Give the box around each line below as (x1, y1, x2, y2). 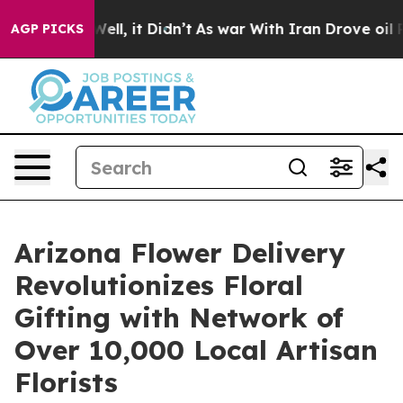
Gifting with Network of (14, 300, 344, 335)
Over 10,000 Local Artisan (14, 333, 378, 367)
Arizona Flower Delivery (14, 236, 345, 270)
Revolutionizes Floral (14, 268, 303, 302)
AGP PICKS (11, 21, 84, 37)
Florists (14, 365, 118, 399)
